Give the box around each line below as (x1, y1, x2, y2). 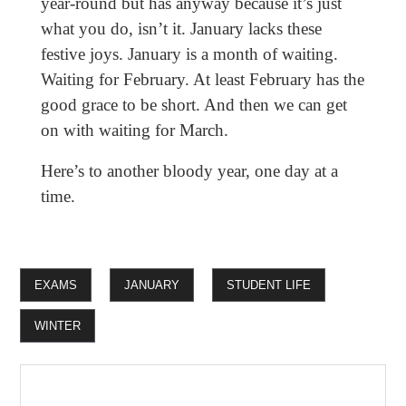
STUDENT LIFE (227, 278, 312, 293)
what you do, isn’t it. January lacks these (40, 19, 322, 39)
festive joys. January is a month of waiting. (40, 44, 338, 64)
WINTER (34, 319, 82, 333)
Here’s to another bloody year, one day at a (40, 161, 338, 181)
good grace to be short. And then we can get (40, 95, 347, 115)
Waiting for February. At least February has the (40, 70, 364, 90)
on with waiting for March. (40, 121, 228, 140)
